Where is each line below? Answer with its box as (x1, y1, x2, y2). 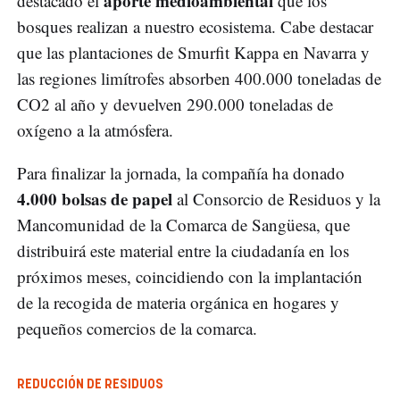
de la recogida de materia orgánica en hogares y (17, 291, 339, 314)
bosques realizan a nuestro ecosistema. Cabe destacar (17, 15, 373, 38)
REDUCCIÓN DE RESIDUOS (17, 379, 163, 392)
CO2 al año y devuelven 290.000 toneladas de (17, 93, 333, 116)
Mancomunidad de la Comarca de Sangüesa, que (17, 213, 350, 237)
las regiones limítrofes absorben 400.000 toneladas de (17, 67, 381, 90)
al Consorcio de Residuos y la (177, 187, 380, 211)
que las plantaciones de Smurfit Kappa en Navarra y (17, 41, 370, 64)
